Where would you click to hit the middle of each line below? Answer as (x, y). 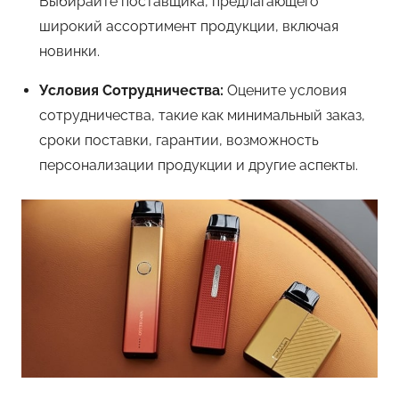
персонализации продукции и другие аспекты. (199, 165)
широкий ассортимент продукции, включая (189, 26)
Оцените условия (285, 90)
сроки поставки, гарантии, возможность (179, 140)
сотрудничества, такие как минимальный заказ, (202, 115)
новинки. (69, 51)
